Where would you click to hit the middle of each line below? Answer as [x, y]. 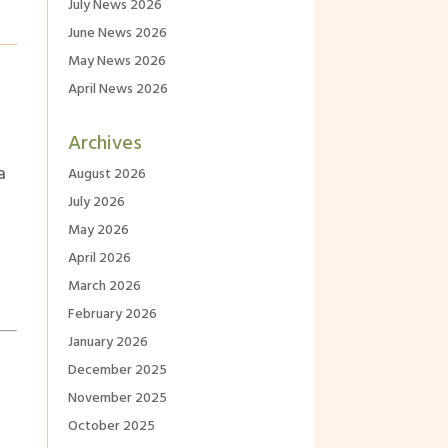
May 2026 [98, 231]
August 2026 [106, 175]
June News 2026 [117, 34]
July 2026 [96, 203]
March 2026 [104, 287]
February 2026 [112, 315]
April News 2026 [117, 90]
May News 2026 [116, 62]
